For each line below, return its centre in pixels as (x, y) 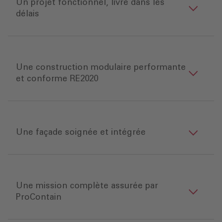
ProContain (39, 198)
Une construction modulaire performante (101, 68)
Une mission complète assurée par (87, 186)
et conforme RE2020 (57, 79)
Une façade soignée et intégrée (81, 133)
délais (28, 14)
